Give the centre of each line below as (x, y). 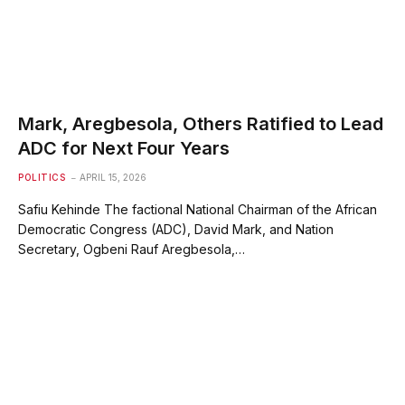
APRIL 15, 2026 (113, 178)
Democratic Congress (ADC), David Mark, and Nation (176, 230)
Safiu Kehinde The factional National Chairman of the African (198, 210)
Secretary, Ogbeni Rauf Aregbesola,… (132, 250)
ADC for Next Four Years (124, 149)
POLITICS (42, 178)
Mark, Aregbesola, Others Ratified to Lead (201, 124)
